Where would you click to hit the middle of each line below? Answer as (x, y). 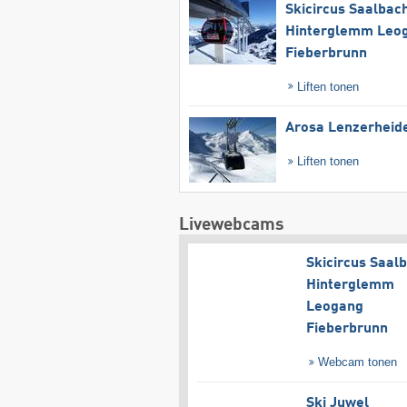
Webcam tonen (356, 362)
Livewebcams (231, 224)
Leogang (334, 307)
